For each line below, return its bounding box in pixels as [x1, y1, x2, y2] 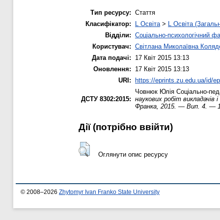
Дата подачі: [92, 54, 131, 61]
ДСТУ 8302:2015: [81, 95, 131, 103]
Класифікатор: [85, 20, 131, 27]
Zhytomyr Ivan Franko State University [59, 189, 160, 195]
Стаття [135, 8, 155, 16]
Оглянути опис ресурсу [98, 151, 168, 158]
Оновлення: [93, 65, 131, 73]
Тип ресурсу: [90, 8, 131, 16]
